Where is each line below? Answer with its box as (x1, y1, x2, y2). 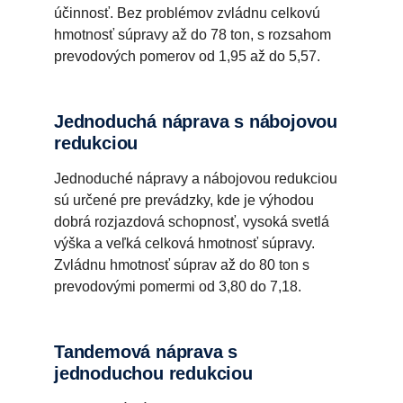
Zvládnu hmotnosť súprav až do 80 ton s (54, 257, 309, 273)
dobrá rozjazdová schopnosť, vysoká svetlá (54, 214, 329, 230)
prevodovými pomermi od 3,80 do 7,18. (54, 279, 301, 295)
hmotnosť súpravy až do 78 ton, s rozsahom (54, 27, 331, 43)
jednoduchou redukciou (54, 363, 253, 384)
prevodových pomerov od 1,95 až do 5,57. (54, 49, 320, 65)
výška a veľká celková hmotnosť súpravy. (54, 236, 315, 252)
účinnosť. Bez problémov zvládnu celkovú (54, 5, 320, 22)
